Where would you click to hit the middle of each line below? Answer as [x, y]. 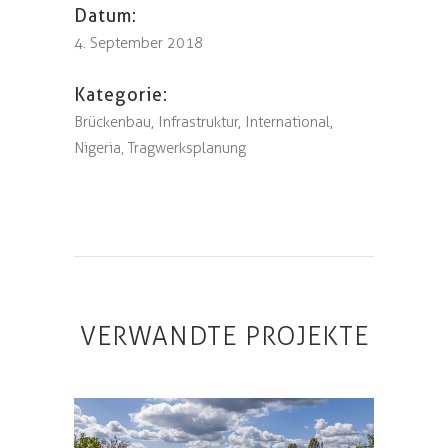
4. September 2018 [138, 43]
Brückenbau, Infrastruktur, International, [203, 122]
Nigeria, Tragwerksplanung [160, 148]
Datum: [105, 15]
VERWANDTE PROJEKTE [224, 336]
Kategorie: [121, 94]
